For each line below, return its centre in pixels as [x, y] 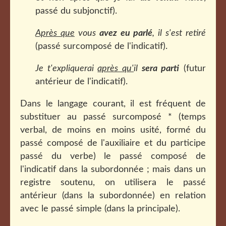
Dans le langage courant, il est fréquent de [113, 104]
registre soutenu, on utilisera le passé [113, 183]
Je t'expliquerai [67, 69]
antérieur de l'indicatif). [81, 82]
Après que [55, 33]
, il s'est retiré [179, 33]
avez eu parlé [126, 33]
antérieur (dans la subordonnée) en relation [113, 196]
